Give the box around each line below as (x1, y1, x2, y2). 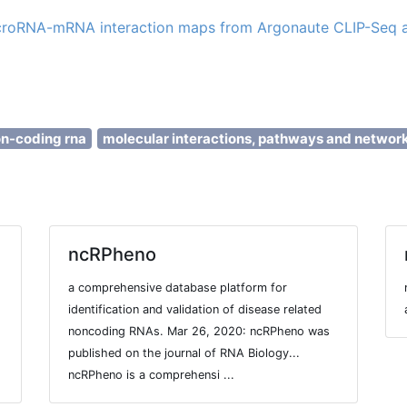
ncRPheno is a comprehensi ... (67, 368, 234, 382)
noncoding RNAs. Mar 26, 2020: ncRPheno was (67, 324, 330, 339)
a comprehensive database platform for (67, 281, 287, 295)
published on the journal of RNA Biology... (67, 346, 300, 361)
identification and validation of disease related (67, 303, 322, 317)
